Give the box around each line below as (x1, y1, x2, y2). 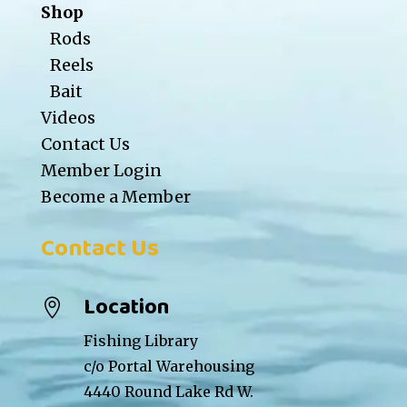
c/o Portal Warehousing (83, 357, 254, 376)
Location (83, 290, 169, 326)
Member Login (40, 160, 162, 182)
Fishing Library (83, 332, 198, 351)
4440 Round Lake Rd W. (83, 382, 253, 402)
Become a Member (40, 186, 191, 208)
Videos (40, 107, 95, 129)
